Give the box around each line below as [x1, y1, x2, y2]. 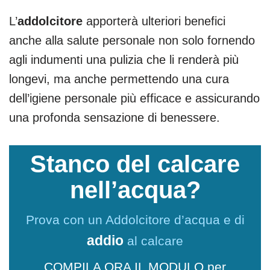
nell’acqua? [69, 176, 201, 203]
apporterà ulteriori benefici [83, 14, 225, 28]
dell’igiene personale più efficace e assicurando [9, 91, 260, 105]
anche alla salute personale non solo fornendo [9, 33, 255, 47]
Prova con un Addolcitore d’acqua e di [25, 212, 245, 227]
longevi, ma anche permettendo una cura [9, 72, 229, 86]
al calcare [124, 233, 183, 248]
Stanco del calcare [30, 150, 240, 177]
